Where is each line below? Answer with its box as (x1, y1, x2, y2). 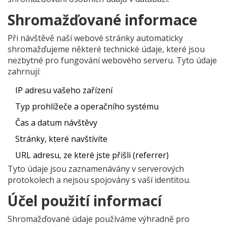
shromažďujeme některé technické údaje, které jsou (8, 44, 205, 55)
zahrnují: (8, 66, 41, 77)
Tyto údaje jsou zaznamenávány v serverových (8, 163, 184, 174)
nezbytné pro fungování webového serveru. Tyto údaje (8, 55, 217, 66)
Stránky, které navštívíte (15, 133, 107, 144)
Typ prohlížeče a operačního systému (15, 101, 159, 112)
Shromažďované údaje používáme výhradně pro (8, 213, 190, 224)
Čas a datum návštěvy (15, 117, 97, 128)
